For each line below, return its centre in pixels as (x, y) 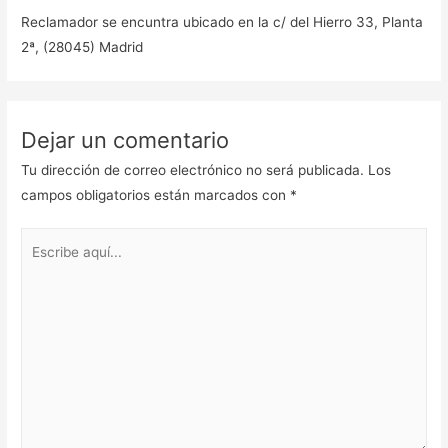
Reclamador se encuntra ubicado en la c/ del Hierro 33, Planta (222, 22)
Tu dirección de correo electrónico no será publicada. (193, 169)
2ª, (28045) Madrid (82, 47)
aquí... (40, 264)
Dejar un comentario (125, 139)
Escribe (44, 239)
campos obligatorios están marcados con (156, 194)
